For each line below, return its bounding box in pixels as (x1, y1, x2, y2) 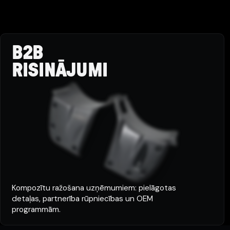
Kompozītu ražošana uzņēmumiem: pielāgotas (11, 183, 176, 193)
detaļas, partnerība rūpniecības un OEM (11, 194, 153, 204)
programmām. (11, 204, 61, 215)
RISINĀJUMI (11, 61, 108, 81)
